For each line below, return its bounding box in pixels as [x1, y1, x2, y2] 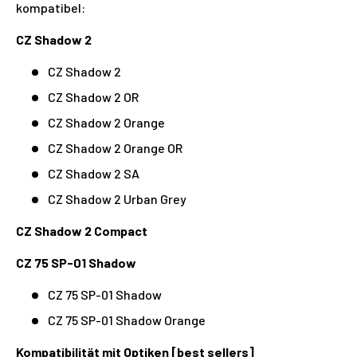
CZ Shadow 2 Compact [16, 222, 147, 238]
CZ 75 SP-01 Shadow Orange [48, 312, 206, 328]
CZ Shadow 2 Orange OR [48, 139, 182, 155]
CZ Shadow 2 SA [48, 165, 139, 181]
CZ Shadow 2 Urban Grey [48, 190, 186, 206]
